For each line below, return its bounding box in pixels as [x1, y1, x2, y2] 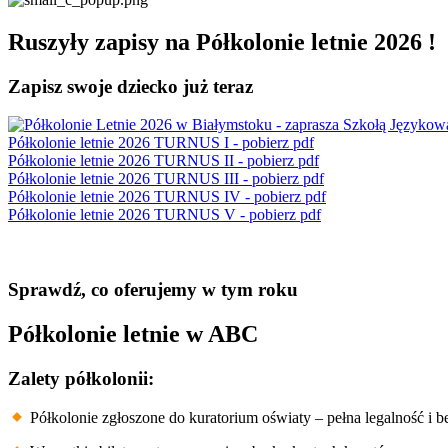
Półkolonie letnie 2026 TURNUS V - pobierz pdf [8, 206, 321, 224]
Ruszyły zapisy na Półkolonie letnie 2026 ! [8, 28, 436, 55]
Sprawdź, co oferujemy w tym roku [8, 279, 298, 301]
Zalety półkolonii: [8, 367, 154, 389]
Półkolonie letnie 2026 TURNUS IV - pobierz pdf [8, 188, 326, 206]
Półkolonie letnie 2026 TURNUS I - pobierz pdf [8, 134, 314, 152]
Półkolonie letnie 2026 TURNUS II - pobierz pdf [8, 152, 319, 170]
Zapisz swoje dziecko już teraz [8, 75, 253, 97]
